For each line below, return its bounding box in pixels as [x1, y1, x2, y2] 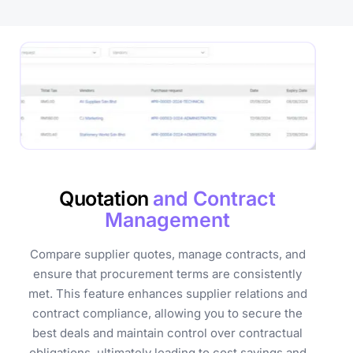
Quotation [59, 186, 149, 210]
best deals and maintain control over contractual [32, 325, 303, 340]
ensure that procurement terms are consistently [33, 266, 303, 281]
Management [105, 207, 231, 232]
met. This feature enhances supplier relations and [28, 285, 307, 301]
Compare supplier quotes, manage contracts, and [29, 246, 306, 262]
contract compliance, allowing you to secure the [32, 305, 303, 321]
